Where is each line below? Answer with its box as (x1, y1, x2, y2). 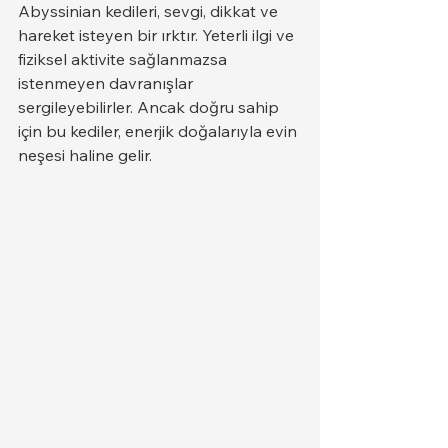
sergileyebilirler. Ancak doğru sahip (18, 96, 283, 117)
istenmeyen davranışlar (18, 72, 197, 93)
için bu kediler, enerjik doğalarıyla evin (18, 120, 301, 141)
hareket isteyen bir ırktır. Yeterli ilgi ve (18, 24, 298, 45)
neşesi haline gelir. (18, 144, 152, 165)
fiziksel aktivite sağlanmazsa (18, 48, 231, 69)
